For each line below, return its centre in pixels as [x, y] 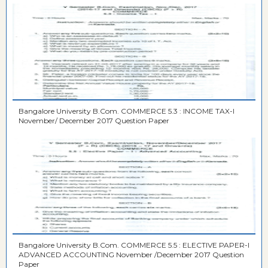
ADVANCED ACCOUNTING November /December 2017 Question [67, 255]
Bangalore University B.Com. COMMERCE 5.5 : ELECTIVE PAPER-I [70, 245]
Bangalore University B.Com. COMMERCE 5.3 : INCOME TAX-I [70, 111]
